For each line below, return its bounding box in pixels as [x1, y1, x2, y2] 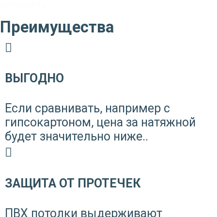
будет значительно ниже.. [5, 129, 148, 144]
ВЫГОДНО [5, 71, 64, 86]
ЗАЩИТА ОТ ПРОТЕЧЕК [5, 176, 140, 190]
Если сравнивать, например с [5, 101, 170, 116]
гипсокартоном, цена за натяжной [5, 115, 196, 130]
